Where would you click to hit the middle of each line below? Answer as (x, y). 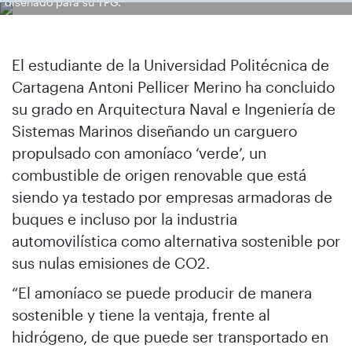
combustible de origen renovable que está (159, 175)
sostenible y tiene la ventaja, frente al (141, 315)
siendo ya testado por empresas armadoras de (172, 197)
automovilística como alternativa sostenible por (176, 241)
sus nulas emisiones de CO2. (111, 263)
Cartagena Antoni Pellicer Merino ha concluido (173, 87)
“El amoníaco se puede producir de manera (162, 293)
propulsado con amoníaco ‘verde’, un (139, 153)
